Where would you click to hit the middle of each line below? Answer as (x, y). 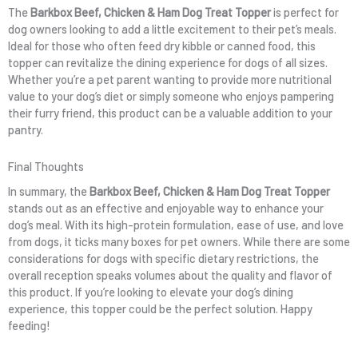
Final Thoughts (46, 167)
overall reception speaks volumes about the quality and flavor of (170, 275)
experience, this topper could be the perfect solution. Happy (160, 309)
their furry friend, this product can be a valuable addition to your (170, 112)
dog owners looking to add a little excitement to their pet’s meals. (172, 28)
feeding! (29, 326)
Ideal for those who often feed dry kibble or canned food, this (162, 45)
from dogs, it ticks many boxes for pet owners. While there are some (179, 242)
